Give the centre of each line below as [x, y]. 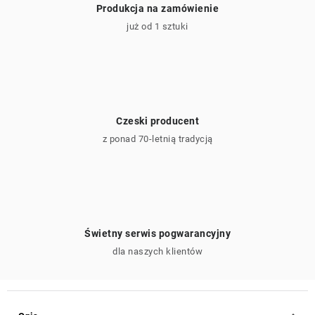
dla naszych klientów [157, 251]
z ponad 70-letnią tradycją [157, 139]
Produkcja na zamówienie [157, 8]
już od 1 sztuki [157, 26]
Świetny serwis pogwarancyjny [157, 233]
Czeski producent [157, 121]
